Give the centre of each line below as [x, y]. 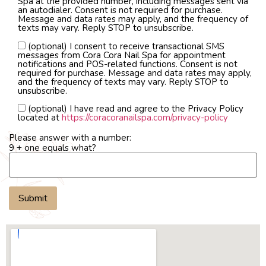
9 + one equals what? [53, 148]
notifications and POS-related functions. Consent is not [128, 64]
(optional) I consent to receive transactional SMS [126, 46]
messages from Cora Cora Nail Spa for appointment [122, 55]
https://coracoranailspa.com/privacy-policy [145, 118]
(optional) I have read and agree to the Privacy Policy [136, 109]
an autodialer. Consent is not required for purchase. [120, 10]
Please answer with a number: [70, 138]
